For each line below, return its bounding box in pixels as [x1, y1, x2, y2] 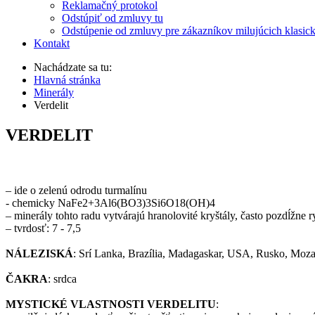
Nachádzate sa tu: [34, 61, 117, 73]
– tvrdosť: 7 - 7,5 [6, 221, 81, 234]
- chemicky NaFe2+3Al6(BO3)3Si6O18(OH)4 [6, 196, 215, 209]
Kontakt [34, 37, 70, 49]
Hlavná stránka [34, 74, 101, 86]
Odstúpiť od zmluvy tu [62, 12, 163, 24]
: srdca [48, 272, 77, 285]
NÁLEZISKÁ [6, 247, 73, 259]
